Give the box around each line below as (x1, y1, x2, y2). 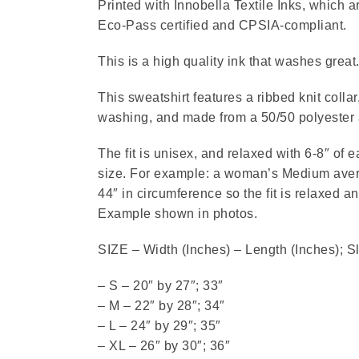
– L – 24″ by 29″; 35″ (98, 319, 221, 333)
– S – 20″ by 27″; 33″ (98, 279, 224, 293)
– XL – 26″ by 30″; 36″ (98, 339, 230, 353)
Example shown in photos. (98, 207, 257, 221)
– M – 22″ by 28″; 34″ (98, 299, 225, 313)
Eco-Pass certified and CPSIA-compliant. (98, 18, 347, 33)
